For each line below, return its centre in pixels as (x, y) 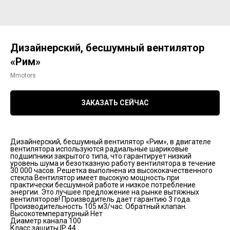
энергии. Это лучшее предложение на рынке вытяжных (105, 192)
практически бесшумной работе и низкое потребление (103, 185)
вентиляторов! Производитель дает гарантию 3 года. (101, 199)
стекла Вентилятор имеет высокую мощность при (95, 178)
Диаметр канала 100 (46, 221)
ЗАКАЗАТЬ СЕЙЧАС (115, 103)
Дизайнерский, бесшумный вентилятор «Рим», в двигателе (111, 142)
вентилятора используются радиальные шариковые (99, 149)
